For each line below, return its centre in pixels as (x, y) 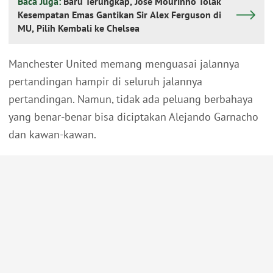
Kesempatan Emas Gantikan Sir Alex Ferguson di (119, 15)
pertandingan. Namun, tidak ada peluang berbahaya (131, 99)
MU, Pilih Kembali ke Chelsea (79, 28)
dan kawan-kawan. (52, 135)
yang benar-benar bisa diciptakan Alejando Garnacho (133, 117)
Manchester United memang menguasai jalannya (124, 64)
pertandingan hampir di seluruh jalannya (105, 82)
